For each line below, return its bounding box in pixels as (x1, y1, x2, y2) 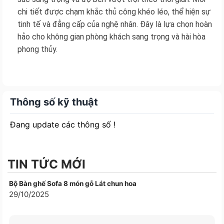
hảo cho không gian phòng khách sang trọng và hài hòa (17, 32, 205, 42)
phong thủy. (17, 44, 57, 54)
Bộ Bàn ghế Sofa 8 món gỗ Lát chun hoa (9, 179, 136, 187)
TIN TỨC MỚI (7, 156, 85, 171)
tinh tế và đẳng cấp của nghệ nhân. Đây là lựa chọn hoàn (17, 19, 212, 29)
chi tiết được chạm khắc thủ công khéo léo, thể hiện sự (17, 7, 210, 17)
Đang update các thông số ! (10, 119, 115, 129)
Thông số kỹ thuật (10, 95, 98, 108)
